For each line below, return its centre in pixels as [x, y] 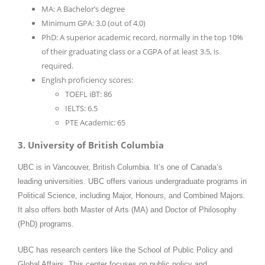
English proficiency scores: [87, 80]
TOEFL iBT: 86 [88, 94]
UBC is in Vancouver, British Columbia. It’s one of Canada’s [120, 167]
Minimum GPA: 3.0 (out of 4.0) [93, 23]
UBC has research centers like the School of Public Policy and [125, 250]
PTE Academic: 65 [95, 123]
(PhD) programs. [46, 224]
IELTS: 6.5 [81, 109]
